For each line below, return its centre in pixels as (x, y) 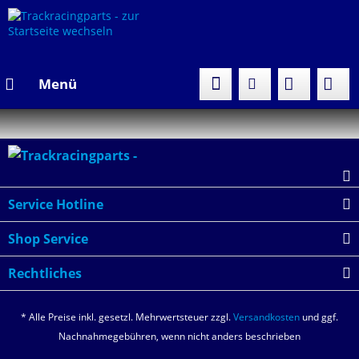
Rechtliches (45, 273)
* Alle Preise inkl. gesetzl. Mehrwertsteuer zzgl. (127, 317)
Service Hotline (56, 204)
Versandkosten (266, 317)
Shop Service (48, 239)
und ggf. (319, 317)
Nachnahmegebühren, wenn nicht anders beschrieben (179, 337)
